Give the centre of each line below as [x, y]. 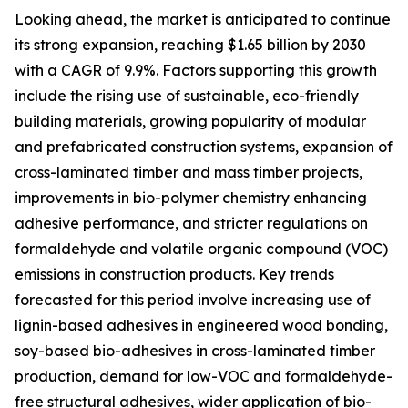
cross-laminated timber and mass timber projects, [189, 173]
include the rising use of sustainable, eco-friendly [187, 96]
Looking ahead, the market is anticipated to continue [203, 20]
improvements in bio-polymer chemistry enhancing [191, 198]
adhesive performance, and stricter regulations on [191, 224]
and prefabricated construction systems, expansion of [204, 147]
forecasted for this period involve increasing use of [193, 300]
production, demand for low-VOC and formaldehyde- [204, 377]
